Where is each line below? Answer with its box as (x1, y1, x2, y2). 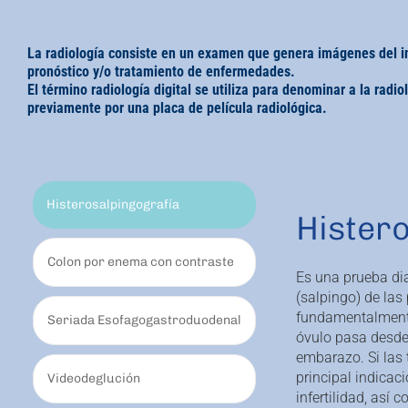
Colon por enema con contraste (47, 254, 234, 270)
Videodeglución (47, 371, 140, 387)
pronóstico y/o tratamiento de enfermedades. (27, 63, 295, 81)
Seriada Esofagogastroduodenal (47, 312, 241, 329)
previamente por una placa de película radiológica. (27, 99, 327, 117)
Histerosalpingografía (46, 197, 179, 213)
